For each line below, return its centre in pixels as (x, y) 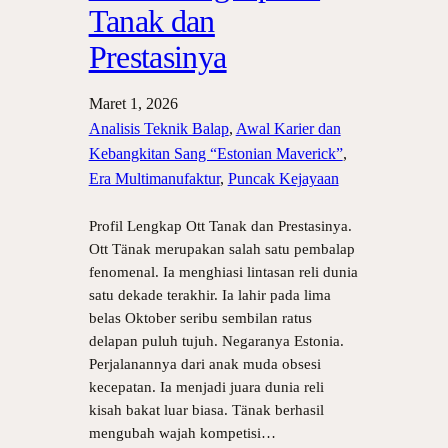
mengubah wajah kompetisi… (182, 433)
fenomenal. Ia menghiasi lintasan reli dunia (223, 272)
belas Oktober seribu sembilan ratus (200, 318)
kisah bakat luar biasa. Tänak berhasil (206, 410)
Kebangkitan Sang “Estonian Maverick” (215, 153)
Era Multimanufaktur (154, 178)
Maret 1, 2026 (133, 103)
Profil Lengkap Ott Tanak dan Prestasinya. (220, 226)
